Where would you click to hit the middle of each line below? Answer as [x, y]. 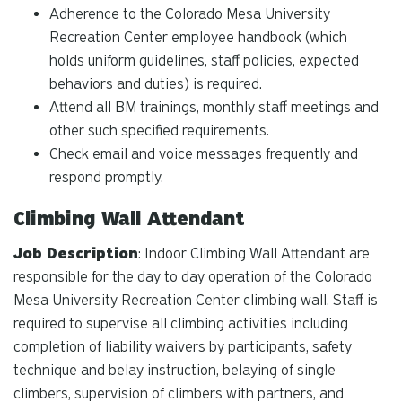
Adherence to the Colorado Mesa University [190, 13]
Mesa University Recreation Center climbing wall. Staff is [196, 300]
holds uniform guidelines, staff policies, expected [204, 60]
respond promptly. [106, 177]
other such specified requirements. [159, 130]
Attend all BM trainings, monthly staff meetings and [214, 107]
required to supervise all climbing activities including [181, 323]
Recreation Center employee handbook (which [198, 37]
